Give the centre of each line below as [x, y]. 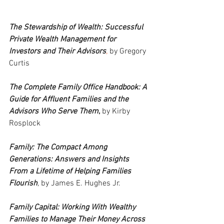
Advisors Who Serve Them [54, 112]
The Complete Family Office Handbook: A [79, 88]
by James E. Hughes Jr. [80, 184]
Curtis [19, 64]
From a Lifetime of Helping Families [71, 172]
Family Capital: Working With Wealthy [73, 208]
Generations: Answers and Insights [70, 160]
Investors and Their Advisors [57, 52]
